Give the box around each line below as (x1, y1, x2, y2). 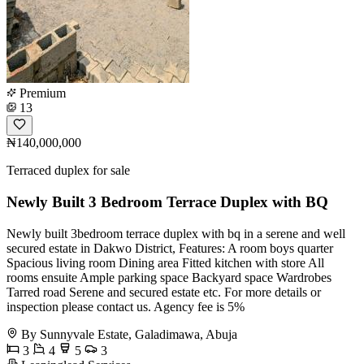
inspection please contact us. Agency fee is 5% (6, 299, 245, 314)
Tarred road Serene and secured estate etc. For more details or (6, 284, 321, 299)
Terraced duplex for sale (6, 163, 130, 178)
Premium (16, 86, 66, 101)
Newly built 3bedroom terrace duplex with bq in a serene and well (6, 226, 345, 240)
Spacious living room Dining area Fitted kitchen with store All (6, 255, 324, 270)
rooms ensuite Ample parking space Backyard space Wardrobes (6, 270, 331, 284)
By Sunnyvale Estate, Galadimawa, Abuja (21, 327, 237, 341)
